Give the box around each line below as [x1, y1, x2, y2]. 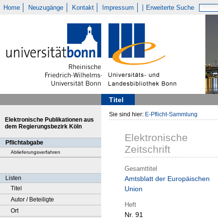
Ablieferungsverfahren [11, 149, 60, 155]
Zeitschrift [125, 144, 170, 155]
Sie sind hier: [109, 111, 145, 118]
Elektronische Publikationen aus [5, 116, 94, 123]
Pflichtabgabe [5, 139, 43, 146]
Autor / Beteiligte [11, 196, 54, 203]
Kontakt [72, 4, 94, 11]
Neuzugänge [28, 4, 64, 11]
